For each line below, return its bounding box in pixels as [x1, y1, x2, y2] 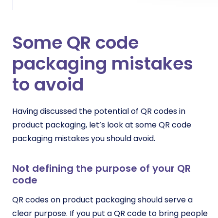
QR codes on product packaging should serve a [12, 194, 193, 205]
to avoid [12, 72, 84, 97]
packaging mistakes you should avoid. [12, 133, 157, 144]
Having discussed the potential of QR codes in [12, 106, 185, 117]
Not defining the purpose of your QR [12, 162, 191, 175]
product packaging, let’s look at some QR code [12, 119, 191, 130]
